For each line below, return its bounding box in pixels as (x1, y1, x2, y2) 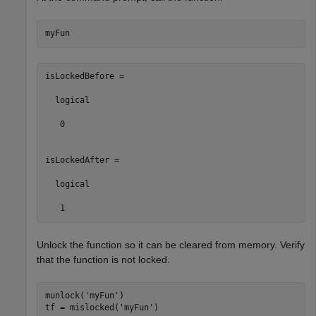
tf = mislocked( (44, 303, 119, 312)
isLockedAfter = (44, 155, 119, 165)
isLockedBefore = (44, 71, 124, 81)
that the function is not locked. (37, 253, 170, 265)
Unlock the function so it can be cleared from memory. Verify (37, 238, 305, 250)
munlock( (44, 291, 85, 300)
